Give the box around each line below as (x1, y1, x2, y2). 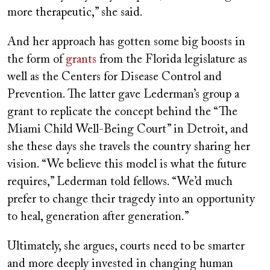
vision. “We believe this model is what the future (7, 158, 246, 171)
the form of (7, 53, 66, 66)
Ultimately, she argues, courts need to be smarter (7, 240, 245, 253)
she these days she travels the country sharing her (7, 140, 250, 153)
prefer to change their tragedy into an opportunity (7, 193, 255, 206)
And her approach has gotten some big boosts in (7, 36, 245, 48)
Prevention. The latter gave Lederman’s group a (7, 88, 239, 101)
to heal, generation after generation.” (7, 210, 189, 223)
